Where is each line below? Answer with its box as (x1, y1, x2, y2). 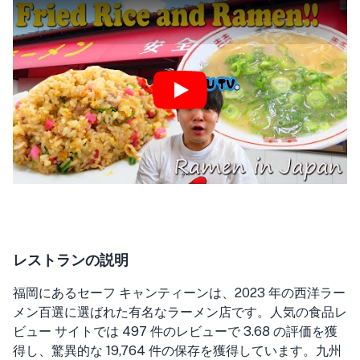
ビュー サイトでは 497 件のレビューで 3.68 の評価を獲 (13, 324, 337, 339)
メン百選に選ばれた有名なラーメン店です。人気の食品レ (13, 305, 347, 320)
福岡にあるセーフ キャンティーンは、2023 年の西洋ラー (13, 285, 346, 301)
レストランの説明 (13, 251, 129, 268)
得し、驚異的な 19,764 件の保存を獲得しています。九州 (13, 343, 342, 358)
